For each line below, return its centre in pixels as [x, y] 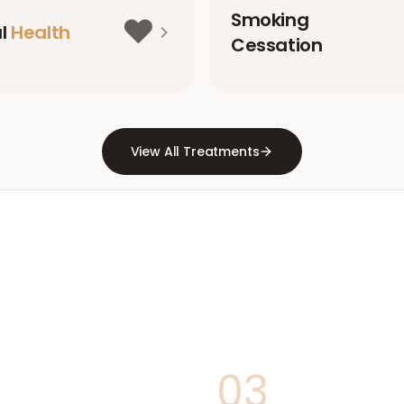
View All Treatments [195, 151]
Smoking [270, 20]
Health [41, 32]
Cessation [277, 45]
